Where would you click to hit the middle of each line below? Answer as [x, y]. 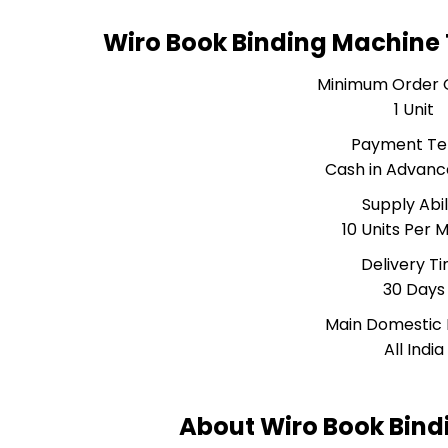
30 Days [414, 289]
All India [414, 349]
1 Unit [414, 109]
